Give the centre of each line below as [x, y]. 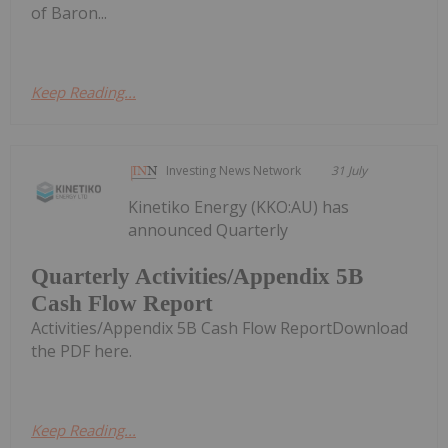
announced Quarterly [208, 230]
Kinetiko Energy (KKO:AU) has [239, 207]
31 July [349, 171]
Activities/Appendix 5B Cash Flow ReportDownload [219, 327]
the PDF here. [81, 350]
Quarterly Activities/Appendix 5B [197, 276]
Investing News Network [234, 171]
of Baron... [69, 13]
